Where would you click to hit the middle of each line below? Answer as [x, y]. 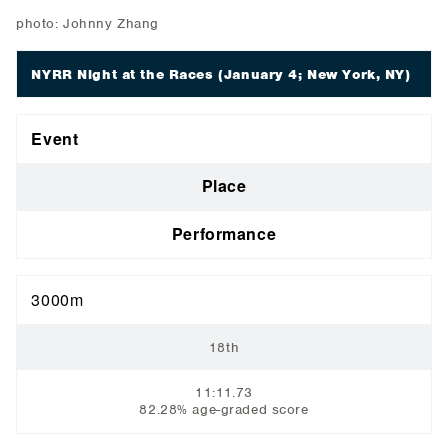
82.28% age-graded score [224, 410]
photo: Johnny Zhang [87, 24]
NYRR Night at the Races [122, 74]
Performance [224, 234]
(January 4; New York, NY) [312, 74]
